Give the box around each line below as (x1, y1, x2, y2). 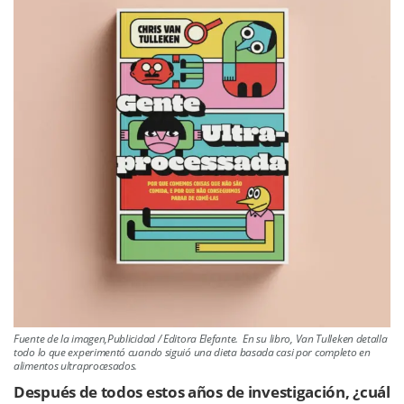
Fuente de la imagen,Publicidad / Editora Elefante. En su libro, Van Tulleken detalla (14, 331, 388, 347)
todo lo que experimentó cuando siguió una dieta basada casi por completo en (14, 344, 371, 361)
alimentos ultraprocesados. (14, 358, 138, 374)
